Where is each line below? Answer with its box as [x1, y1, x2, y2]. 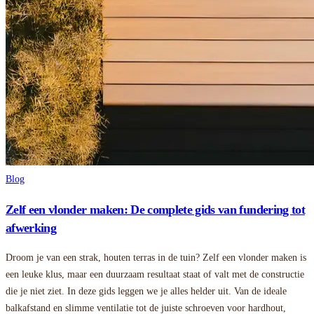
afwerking [6, 220, 57, 235]
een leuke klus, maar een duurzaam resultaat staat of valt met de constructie [6, 268, 304, 280]
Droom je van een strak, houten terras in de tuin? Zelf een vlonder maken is [6, 252, 306, 263]
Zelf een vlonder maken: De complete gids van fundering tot [6, 202, 305, 217]
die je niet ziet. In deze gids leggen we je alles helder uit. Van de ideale [6, 285, 287, 296]
